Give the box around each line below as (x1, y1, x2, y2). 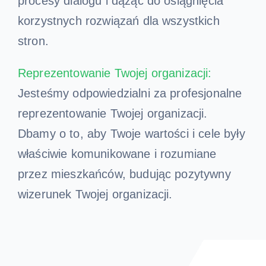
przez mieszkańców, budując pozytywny (17, 167, 231, 181)
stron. (17, 34, 49, 48)
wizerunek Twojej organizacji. (17, 188, 173, 201)
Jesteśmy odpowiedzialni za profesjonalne (17, 87, 242, 100)
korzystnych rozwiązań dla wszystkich (17, 14, 220, 28)
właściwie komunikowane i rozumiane (17, 147, 217, 161)
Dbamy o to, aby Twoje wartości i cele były (17, 127, 245, 141)
